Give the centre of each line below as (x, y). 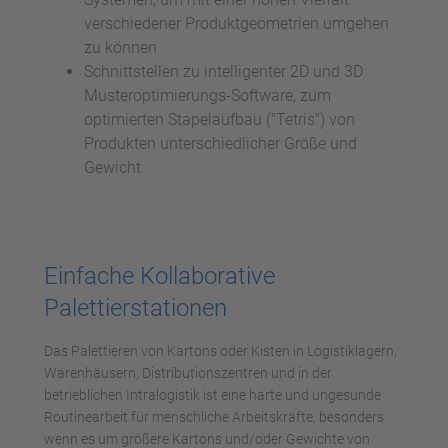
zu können (120, 47)
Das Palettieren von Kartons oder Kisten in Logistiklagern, (220, 350)
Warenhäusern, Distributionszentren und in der (188, 372)
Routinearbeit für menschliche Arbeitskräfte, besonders (214, 416)
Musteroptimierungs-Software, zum (207, 95)
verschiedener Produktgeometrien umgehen (236, 23)
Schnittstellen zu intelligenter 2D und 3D (223, 71)
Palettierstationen (135, 307)
